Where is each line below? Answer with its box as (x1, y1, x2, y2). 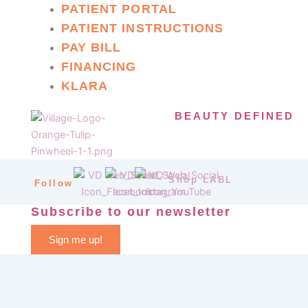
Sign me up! (48, 233, 102, 245)
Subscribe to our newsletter (30, 204, 231, 219)
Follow (34, 178, 74, 189)
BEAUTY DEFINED (174, 109, 294, 122)
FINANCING (60, 59, 137, 74)
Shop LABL (168, 174, 233, 185)
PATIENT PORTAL (60, 1, 177, 16)
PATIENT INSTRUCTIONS (60, 21, 224, 35)
